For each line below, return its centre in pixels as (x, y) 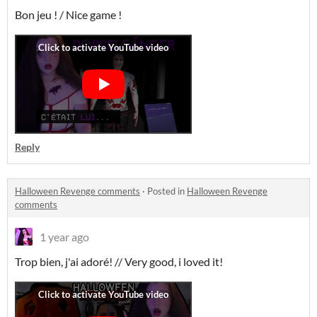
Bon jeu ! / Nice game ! (68, 15)
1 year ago (64, 237)
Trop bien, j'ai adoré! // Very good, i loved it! (120, 261)
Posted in (167, 191)
